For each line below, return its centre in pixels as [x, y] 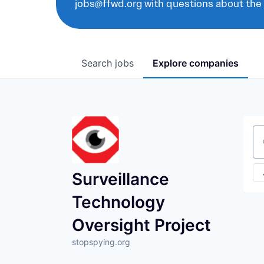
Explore [171, 63]
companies [214, 63]
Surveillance [121, 179]
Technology [118, 202]
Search [98, 63]
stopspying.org [101, 242]
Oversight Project [141, 225]
